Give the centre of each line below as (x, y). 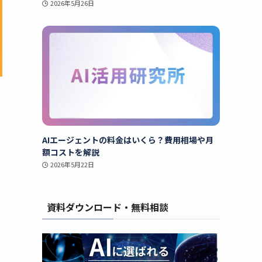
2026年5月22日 (72, 164)
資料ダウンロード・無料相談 (108, 207)
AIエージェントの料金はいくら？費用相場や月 (128, 140)
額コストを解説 (71, 152)
